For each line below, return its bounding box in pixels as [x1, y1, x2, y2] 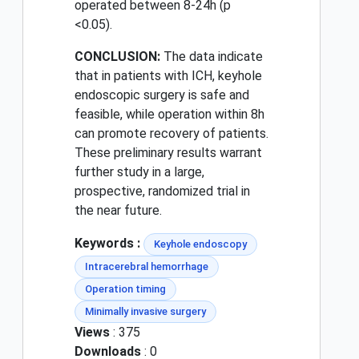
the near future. [75, 203, 162, 219]
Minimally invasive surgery [85, 305, 206, 318]
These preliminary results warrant [75, 145, 262, 161]
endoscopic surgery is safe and [75, 87, 249, 103]
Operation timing [85, 283, 166, 296]
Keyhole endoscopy [154, 238, 247, 251]
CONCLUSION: [75, 49, 160, 65]
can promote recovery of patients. [75, 126, 268, 142]
